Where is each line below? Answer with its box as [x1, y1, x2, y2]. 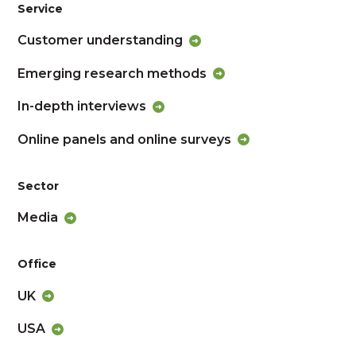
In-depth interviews [17, 99, 147, 114]
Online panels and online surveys [17, 131, 232, 147]
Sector [17, 179, 60, 193]
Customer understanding [17, 33, 184, 48]
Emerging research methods [17, 65, 207, 81]
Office [17, 257, 57, 272]
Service [17, 2, 64, 17]
